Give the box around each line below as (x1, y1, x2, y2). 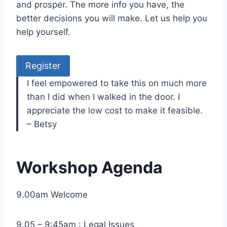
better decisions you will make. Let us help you (16, 13, 207, 23)
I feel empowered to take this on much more (27, 78, 207, 89)
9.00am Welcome (16, 190, 88, 200)
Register (25, 60, 61, 71)
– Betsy (27, 119, 57, 130)
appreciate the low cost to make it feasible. (27, 105, 203, 116)
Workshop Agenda (16, 158, 163, 178)
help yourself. (16, 26, 70, 37)
